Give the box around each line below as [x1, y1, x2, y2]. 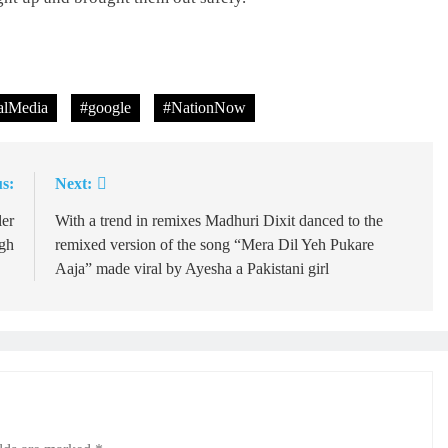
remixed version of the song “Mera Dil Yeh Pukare [54, 236, 374, 254]
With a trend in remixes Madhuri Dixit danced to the [54, 212, 383, 230]
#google [80, 99, 131, 117]
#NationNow [163, 99, 246, 117]
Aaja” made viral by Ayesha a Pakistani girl [54, 260, 329, 278]
